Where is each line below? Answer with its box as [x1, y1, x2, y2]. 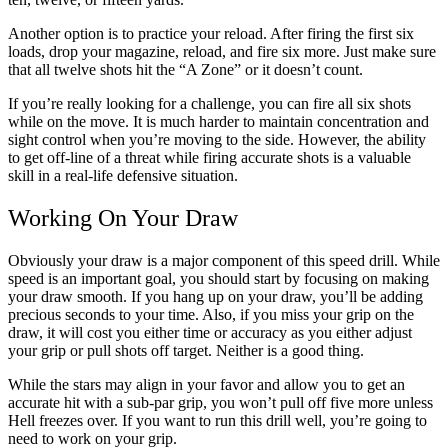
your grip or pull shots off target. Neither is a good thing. [8, 341, 368, 359]
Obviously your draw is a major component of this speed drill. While [8, 251, 440, 269]
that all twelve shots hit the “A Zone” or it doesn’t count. [8, 61, 367, 79]
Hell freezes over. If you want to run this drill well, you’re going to [8, 411, 427, 429]
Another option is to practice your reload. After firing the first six [8, 25, 414, 43]
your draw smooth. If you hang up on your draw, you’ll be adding [8, 287, 423, 305]
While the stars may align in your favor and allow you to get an [8, 375, 405, 393]
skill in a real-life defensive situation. [8, 167, 242, 185]
